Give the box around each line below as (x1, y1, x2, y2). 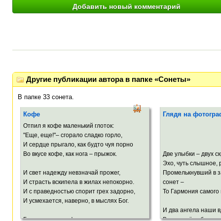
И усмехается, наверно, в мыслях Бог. (23, 197, 129, 205)
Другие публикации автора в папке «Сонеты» (26, 75, 191, 83)
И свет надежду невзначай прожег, (23, 169, 120, 177)
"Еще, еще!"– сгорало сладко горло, (23, 132, 122, 139)
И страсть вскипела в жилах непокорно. (23, 179, 134, 186)
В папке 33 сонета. (18, 93, 74, 101)
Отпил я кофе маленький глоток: (23, 122, 114, 130)
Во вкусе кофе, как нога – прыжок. (23, 150, 117, 158)
